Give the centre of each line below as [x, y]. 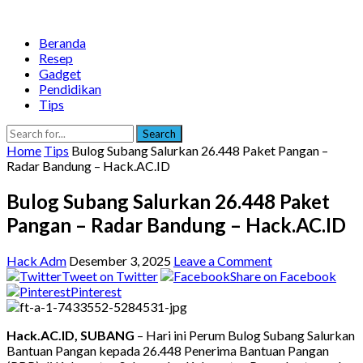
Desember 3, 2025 [120, 260]
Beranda [62, 43]
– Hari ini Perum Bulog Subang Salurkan [245, 335]
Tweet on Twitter [110, 275]
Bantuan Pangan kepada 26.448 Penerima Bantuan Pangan [168, 350]
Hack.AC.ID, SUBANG [70, 335]
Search [159, 134]
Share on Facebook [283, 275]
